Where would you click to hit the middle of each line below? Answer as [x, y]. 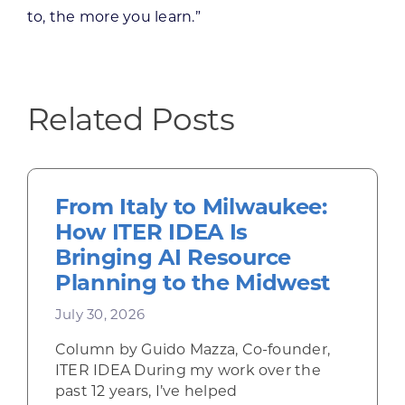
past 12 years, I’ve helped [146, 393]
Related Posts [131, 123]
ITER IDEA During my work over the [188, 372]
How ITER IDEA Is [151, 235]
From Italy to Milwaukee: [191, 209]
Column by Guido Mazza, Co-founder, [193, 351]
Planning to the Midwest [193, 285]
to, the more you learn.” [113, 19]
